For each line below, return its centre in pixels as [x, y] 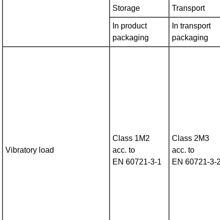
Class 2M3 [191, 138]
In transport [192, 26]
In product [130, 26]
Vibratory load [30, 150]
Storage [126, 8]
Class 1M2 [131, 138]
